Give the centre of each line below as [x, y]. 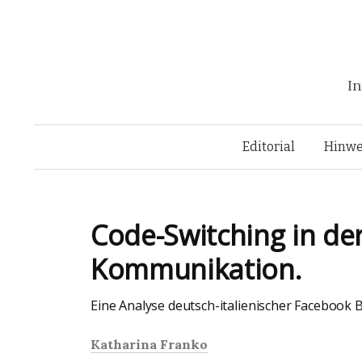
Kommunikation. [196, 269]
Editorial [269, 147]
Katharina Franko [149, 344]
